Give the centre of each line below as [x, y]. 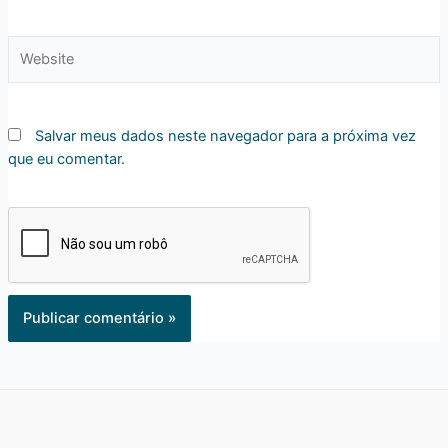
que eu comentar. [66, 159]
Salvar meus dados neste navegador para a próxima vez [225, 136]
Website [33, 45]
